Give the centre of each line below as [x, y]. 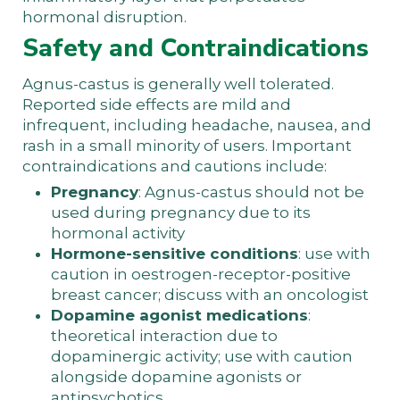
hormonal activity [118, 233]
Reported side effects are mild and [157, 104]
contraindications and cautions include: [175, 166]
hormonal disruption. [104, 17]
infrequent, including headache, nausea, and [197, 125]
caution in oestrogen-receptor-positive [201, 274]
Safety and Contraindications [196, 48]
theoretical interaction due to [164, 335]
